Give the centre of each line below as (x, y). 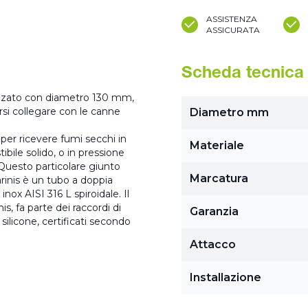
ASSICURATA (233, 30)
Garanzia (214, 211)
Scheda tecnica (243, 74)
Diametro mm (229, 112)
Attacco (213, 244)
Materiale (217, 145)
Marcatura (219, 178)
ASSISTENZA (232, 19)
